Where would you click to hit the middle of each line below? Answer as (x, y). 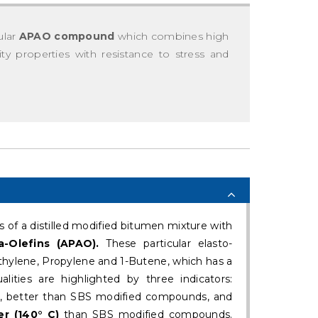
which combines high (172, 36)
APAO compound (67, 36)
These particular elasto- (166, 244)
